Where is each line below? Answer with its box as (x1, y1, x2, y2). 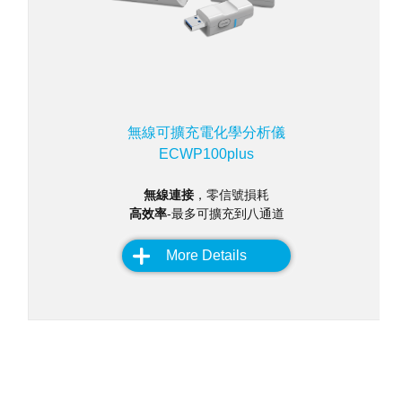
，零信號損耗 (194, 188, 269, 203)
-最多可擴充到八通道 (166, 206, 284, 222)
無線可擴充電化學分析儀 (127, 125, 285, 141)
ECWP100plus (159, 146, 254, 162)
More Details (166, 248, 247, 263)
